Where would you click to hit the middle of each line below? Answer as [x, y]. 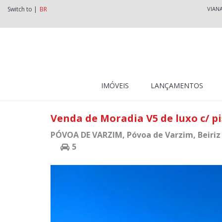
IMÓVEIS [115, 85]
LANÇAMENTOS [177, 85]
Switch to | [22, 9]
